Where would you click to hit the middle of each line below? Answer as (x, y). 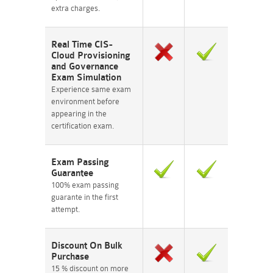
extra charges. (76, 8)
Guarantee (72, 173)
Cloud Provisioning (91, 56)
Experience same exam (91, 89)
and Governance (85, 67)
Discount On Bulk (87, 246)
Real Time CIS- (82, 45)
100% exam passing (85, 185)
